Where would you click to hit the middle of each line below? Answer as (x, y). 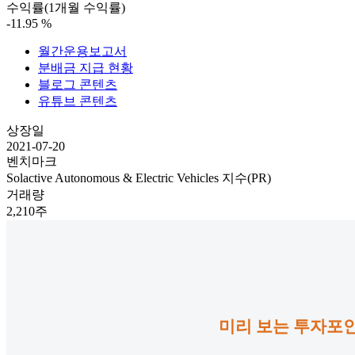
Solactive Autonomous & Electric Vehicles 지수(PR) (139, 178)
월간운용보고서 (82, 52)
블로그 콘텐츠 (78, 85)
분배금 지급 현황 (86, 68)
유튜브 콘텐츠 (78, 101)
